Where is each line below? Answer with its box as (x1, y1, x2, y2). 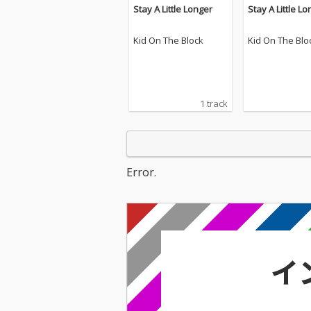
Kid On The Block (133, 34, 203, 47)
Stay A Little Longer (133, 3, 212, 15)
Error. (126, 165, 156, 180)
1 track (200, 97, 228, 110)
